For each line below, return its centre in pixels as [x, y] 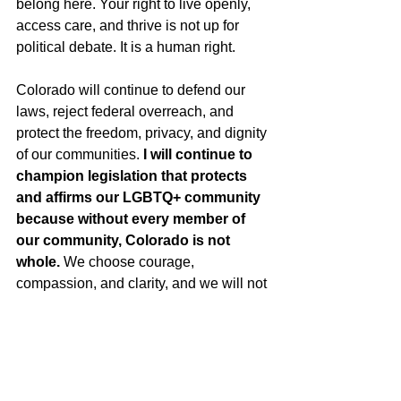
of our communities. [80, 154]
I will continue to [200, 154]
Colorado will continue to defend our [132, 90]
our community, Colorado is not [125, 240]
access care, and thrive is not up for [129, 26]
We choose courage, [129, 262]
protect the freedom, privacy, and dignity [143, 133]
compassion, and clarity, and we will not [143, 283]
